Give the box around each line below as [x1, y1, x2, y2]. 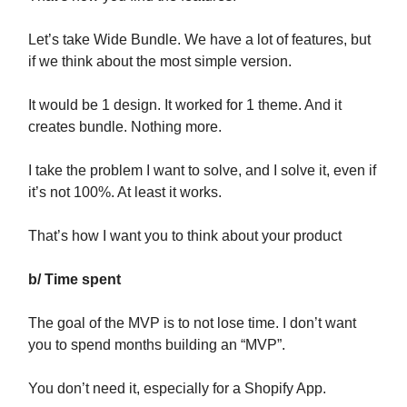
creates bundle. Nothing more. [28, 119, 222, 135]
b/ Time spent [28, 272, 121, 288]
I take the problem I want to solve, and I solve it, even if [28, 163, 376, 179]
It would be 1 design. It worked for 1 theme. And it [28, 97, 342, 114]
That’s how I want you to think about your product [28, 228, 342, 244]
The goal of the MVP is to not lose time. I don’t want [28, 315, 356, 332]
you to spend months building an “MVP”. [28, 337, 285, 353]
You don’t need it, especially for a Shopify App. [28, 381, 326, 397]
